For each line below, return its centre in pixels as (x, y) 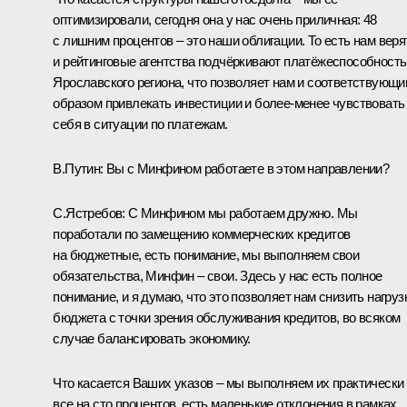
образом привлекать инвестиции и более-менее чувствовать (229, 103)
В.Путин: (78, 168)
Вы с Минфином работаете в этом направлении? (246, 168)
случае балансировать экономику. (152, 338)
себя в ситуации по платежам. (140, 124)
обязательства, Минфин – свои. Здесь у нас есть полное (218, 275)
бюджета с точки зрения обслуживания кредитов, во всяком (227, 317)
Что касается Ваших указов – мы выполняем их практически (228, 382)
